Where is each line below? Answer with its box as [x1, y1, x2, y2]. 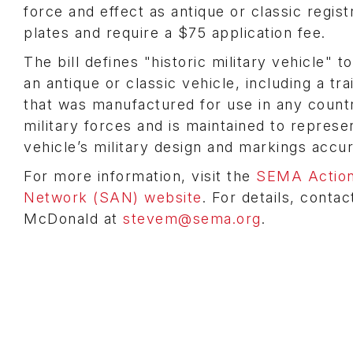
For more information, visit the [24, 168, 256, 184]
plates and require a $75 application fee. [24, 24, 331, 41]
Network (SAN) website [24, 189, 203, 206]
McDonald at [24, 210, 123, 227]
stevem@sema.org [123, 210, 262, 227]
